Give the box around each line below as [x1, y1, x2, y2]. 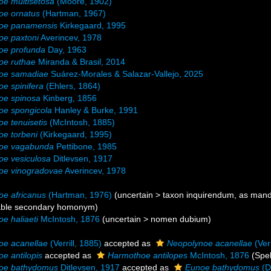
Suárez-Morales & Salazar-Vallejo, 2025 [48, 69, 204, 79]
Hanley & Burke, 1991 [52, 105, 139, 115]
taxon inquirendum [163, 190, 235, 200]
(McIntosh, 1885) [47, 117, 116, 127]
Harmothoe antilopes [108, 250, 188, 260]
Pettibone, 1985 [54, 142, 117, 151]
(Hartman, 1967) [40, 8, 106, 18]
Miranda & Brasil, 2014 [36, 57, 126, 67]
